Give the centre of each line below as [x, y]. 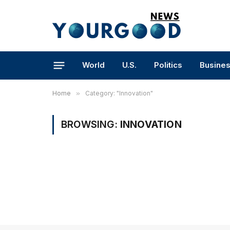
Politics [168, 65]
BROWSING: [91, 124]
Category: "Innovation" [119, 93]
